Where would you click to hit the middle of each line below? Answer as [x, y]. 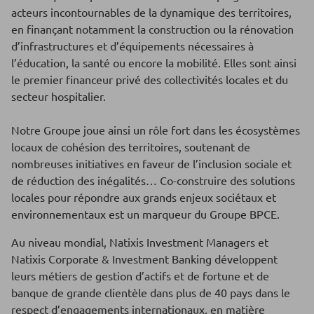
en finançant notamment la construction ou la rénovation [152, 28]
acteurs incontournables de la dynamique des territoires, [151, 12]
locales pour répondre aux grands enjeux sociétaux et [144, 197]
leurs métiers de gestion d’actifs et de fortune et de [140, 275]
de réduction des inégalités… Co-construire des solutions [153, 180]
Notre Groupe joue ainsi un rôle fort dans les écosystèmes [156, 129]
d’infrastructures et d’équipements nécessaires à [132, 45]
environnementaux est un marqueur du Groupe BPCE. [145, 213]
